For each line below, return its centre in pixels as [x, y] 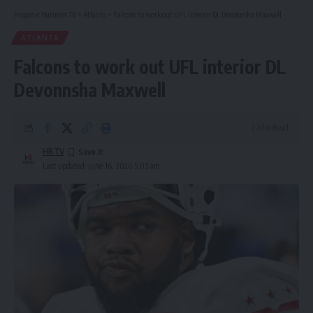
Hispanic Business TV [45, 14]
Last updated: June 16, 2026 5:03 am [101, 166]
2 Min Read [270, 127]
